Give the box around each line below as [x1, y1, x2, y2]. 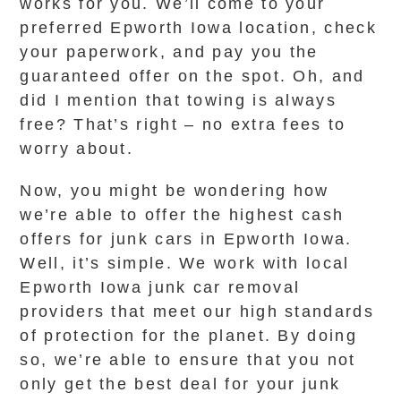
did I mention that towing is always [20, 91, 337, 109]
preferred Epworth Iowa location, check [20, 19, 377, 37]
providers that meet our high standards [20, 303, 374, 320]
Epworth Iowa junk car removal [20, 278, 301, 296]
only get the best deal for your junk [20, 375, 341, 393]
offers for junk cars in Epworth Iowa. [20, 230, 353, 248]
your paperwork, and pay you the [20, 43, 319, 61]
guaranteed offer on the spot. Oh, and [20, 67, 365, 85]
